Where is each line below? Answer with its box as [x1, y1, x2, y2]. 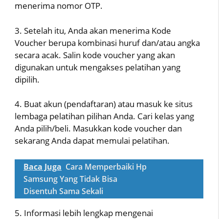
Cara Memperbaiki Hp [66, 161, 147, 172]
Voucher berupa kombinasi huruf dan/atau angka [15, 37, 200, 48]
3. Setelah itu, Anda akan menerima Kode [15, 24, 171, 36]
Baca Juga [23, 161, 62, 172]
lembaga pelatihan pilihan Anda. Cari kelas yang [15, 110, 194, 122]
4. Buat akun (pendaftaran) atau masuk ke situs [15, 98, 193, 109]
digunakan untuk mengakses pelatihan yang [15, 61, 180, 73]
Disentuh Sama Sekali [23, 185, 103, 197]
